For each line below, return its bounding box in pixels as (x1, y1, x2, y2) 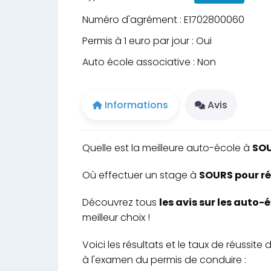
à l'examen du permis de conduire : (82, 252, 246, 267)
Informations (105, 97, 168, 112)
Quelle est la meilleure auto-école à (82, 140, 252, 155)
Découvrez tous (82, 195, 159, 209)
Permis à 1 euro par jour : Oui (82, 34, 212, 48)
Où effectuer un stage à (82, 168, 199, 182)
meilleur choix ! (82, 210, 150, 224)
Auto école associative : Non (82, 55, 216, 70)
